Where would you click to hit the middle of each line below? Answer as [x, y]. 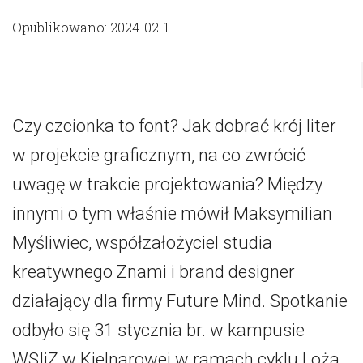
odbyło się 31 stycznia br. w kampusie [158, 330]
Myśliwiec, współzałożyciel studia [142, 243]
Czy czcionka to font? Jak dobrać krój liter [174, 126]
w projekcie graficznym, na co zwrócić [159, 155]
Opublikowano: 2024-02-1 [91, 27]
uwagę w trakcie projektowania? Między [167, 184]
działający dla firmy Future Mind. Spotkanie [180, 301]
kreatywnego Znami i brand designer [154, 272]
